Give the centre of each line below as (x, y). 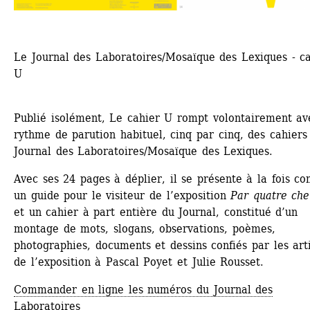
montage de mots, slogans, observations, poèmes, (145, 228)
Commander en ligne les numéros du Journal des (144, 289)
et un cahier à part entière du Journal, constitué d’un (156, 212)
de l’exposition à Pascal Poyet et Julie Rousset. (139, 262)
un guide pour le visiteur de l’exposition (122, 195)
